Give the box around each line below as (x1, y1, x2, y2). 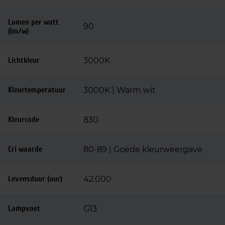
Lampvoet (8, 204, 40, 213)
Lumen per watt (8, 18, 59, 27)
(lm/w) (8, 27, 29, 36)
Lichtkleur (8, 56, 40, 65)
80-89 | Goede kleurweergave (83, 145, 202, 154)
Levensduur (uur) (8, 174, 62, 183)
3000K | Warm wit (83, 85, 156, 95)
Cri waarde (8, 145, 42, 154)
